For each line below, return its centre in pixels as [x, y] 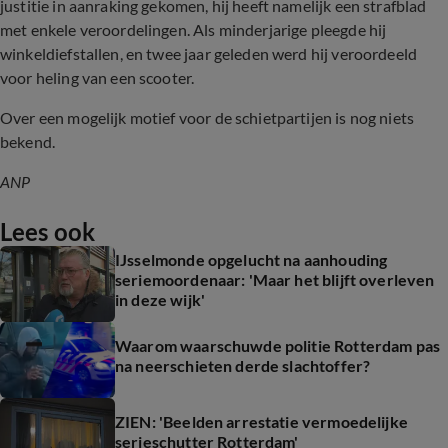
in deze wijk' [160, 299]
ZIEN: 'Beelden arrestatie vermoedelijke [261, 421]
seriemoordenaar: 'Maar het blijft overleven [275, 279]
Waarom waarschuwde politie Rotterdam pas [277, 345]
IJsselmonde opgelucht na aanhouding [251, 259]
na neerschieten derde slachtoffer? [243, 365]
